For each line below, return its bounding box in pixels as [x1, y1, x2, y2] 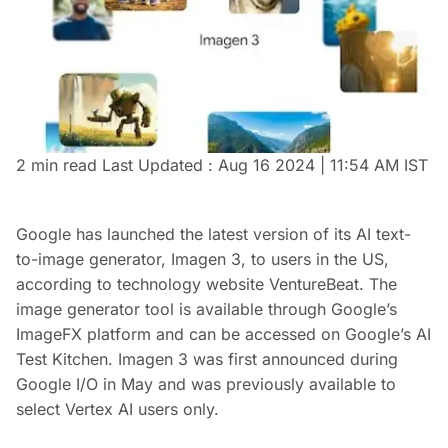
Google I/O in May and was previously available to [16, 374, 396, 394]
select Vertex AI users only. [16, 399, 219, 419]
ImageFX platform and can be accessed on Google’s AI [16, 324, 431, 344]
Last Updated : [102, 155, 218, 175]
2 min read [16, 155, 102, 175]
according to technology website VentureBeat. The [16, 274, 397, 294]
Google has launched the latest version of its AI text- [16, 224, 411, 244]
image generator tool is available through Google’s [16, 299, 397, 319]
